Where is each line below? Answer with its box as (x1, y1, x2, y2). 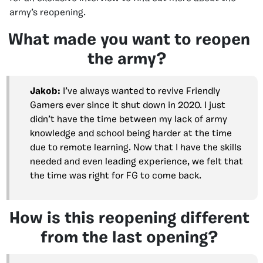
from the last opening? (40, 230, 218, 247)
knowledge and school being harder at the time (30, 129, 232, 139)
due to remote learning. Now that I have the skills (30, 143, 241, 153)
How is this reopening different (9, 210, 249, 227)
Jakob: (30, 86, 63, 96)
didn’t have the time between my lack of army (30, 114, 227, 124)
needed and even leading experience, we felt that (30, 157, 243, 167)
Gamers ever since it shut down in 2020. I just (30, 100, 225, 110)
